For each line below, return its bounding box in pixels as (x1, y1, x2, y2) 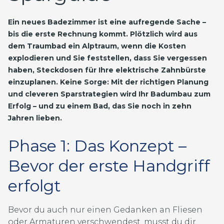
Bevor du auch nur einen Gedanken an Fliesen (8, 205, 202, 214)
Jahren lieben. (8, 113, 62, 122)
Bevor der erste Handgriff (8, 156, 210, 175)
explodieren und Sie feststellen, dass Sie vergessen (8, 53, 207, 62)
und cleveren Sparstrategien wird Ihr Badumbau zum (8, 89, 210, 98)
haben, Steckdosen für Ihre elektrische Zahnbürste (8, 65, 206, 74)
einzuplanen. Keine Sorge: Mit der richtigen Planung (8, 77, 208, 86)
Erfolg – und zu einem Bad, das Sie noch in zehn (8, 101, 191, 110)
